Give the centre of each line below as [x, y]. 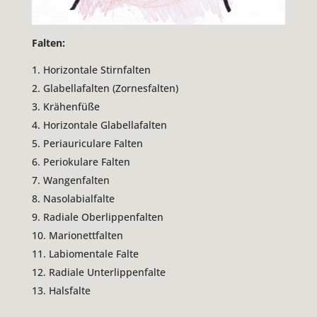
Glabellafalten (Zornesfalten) [110, 88]
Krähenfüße [71, 106]
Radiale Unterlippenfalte [107, 272]
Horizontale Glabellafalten [105, 125]
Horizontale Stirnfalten [97, 69]
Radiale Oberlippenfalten [103, 217]
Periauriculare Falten [93, 143]
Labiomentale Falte [93, 253]
